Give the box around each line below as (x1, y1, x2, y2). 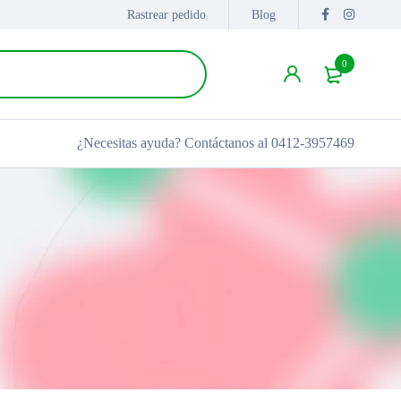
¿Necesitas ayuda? (77, 135, 184, 150)
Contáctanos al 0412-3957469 (184, 135, 354, 150)
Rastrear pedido (127, 8, 206, 21)
